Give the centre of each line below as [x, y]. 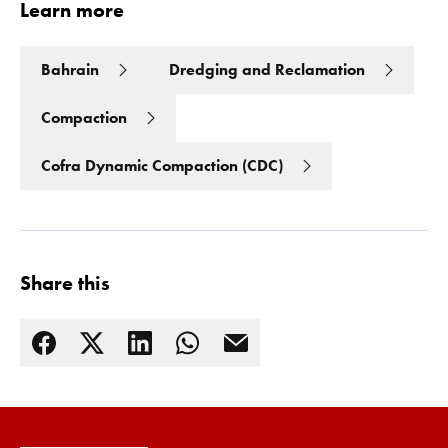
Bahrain [70, 69]
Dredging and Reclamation [267, 69]
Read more [56, 427]
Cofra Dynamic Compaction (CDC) [162, 165]
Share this [65, 283]
